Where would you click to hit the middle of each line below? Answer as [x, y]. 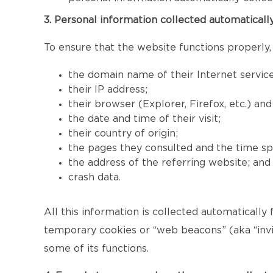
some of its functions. [96, 249]
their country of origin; [123, 133]
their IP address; [108, 90]
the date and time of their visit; [144, 119]
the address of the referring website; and [169, 163]
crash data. [94, 177]
